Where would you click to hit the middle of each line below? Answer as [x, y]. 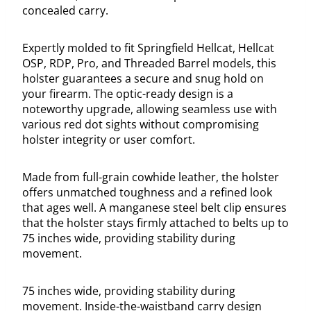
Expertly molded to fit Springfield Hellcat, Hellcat [148, 48]
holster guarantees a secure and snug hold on [143, 79]
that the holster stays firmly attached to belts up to [155, 223]
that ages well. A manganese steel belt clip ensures [154, 208]
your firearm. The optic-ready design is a [128, 94]
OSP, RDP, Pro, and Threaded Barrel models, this [149, 64]
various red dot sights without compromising [141, 125]
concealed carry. [65, 11]
